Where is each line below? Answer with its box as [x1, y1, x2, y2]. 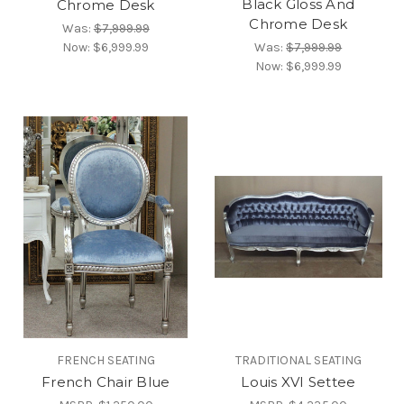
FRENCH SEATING [56, 352, 155, 368]
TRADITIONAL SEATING [234, 352, 362, 368]
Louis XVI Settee [241, 372, 356, 390]
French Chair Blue [41, 372, 170, 390]
